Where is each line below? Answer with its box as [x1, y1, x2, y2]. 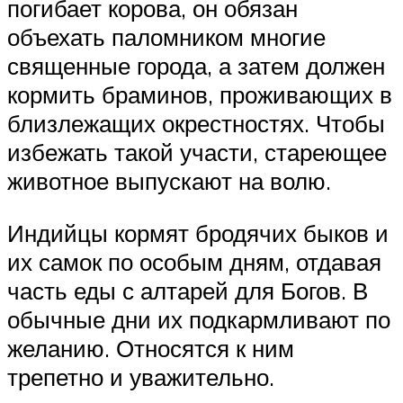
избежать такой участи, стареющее [7, 138, 387, 167]
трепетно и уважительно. [7, 363, 274, 392]
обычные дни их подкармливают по [7, 305, 390, 335]
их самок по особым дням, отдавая [7, 247, 381, 277]
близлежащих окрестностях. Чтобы [7, 109, 385, 139]
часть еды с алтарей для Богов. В [7, 276, 368, 306]
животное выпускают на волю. [7, 166, 331, 196]
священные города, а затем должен [7, 51, 385, 81]
